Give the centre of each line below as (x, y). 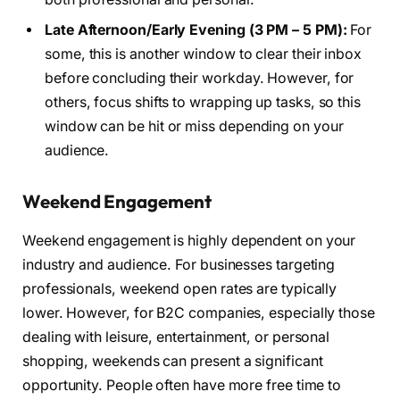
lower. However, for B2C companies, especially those (199, 313)
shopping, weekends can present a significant (173, 362)
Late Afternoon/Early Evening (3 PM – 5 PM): (196, 30)
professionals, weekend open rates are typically (180, 289)
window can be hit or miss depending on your (194, 127)
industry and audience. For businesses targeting (179, 265)
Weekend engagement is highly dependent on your (189, 241)
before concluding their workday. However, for (200, 79)
